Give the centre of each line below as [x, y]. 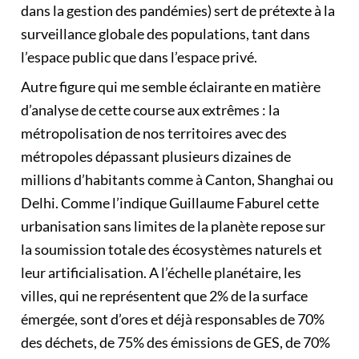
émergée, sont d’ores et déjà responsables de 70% [173, 319]
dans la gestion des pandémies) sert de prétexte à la [178, 10]
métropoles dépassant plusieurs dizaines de [156, 156]
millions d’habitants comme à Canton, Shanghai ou [177, 179]
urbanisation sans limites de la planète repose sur [173, 226]
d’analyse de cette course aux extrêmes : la [150, 110]
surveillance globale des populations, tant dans [165, 34]
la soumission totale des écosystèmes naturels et [171, 249]
